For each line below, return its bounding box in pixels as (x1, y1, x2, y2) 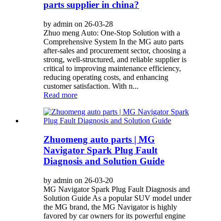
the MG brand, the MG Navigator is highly (43, 203, 177, 212)
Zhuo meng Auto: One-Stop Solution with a (43, 28, 180, 37)
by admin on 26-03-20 (43, 176, 113, 185)
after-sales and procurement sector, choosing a (43, 46, 186, 55)
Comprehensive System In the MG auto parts (43, 37, 184, 46)
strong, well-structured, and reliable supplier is (43, 55, 186, 64)
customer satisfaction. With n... (43, 81, 139, 90)
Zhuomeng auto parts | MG (43, 134, 155, 145)
